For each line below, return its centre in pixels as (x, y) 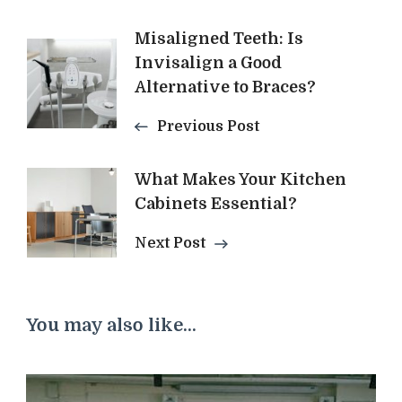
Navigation (113, 86)
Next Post (170, 243)
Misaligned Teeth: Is (219, 38)
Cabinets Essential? (216, 203)
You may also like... (111, 325)
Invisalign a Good (208, 62)
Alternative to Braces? (225, 87)
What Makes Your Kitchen (240, 179)
